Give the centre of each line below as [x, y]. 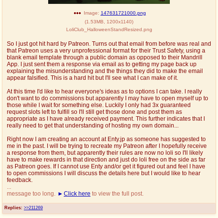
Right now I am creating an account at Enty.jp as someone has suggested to [106, 139]
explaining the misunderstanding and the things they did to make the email [105, 71]
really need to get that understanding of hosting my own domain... [93, 125]
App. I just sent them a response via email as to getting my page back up [102, 64]
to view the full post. [117, 193]
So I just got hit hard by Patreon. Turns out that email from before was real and [109, 44]
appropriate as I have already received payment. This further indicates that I [106, 118]
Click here [77, 193]
